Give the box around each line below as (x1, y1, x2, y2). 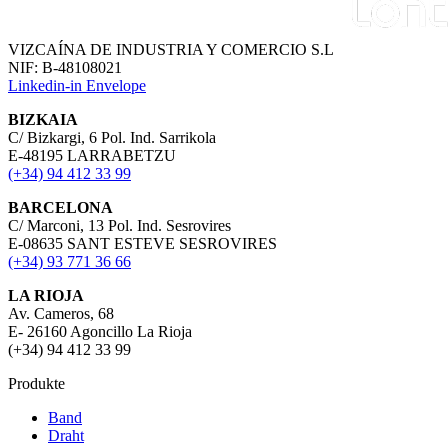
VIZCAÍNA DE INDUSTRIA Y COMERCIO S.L (8, 40, 334, 58)
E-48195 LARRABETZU (8, 146, 176, 164)
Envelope (86, 76, 146, 94)
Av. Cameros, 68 (8, 304, 114, 322)
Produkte (8, 374, 65, 392)
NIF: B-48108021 (8, 58, 122, 76)
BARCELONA (8, 198, 113, 216)
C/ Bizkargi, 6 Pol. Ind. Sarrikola (8, 128, 216, 146)
